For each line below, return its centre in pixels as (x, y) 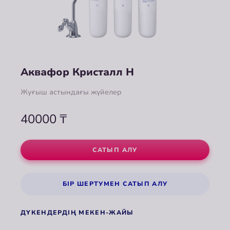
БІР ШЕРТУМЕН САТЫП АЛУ (115, 184)
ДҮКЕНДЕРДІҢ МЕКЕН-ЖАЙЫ (77, 213)
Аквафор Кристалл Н (77, 72)
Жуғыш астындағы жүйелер (71, 92)
